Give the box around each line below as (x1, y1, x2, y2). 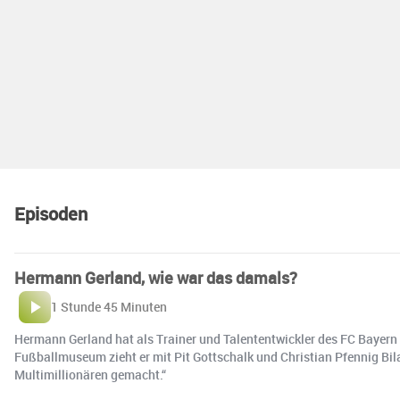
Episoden (14, 202, 87, 227)
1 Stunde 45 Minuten (51, 298, 167, 316)
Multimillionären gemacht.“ (14, 366, 166, 384)
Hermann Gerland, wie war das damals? (14, 267, 297, 289)
